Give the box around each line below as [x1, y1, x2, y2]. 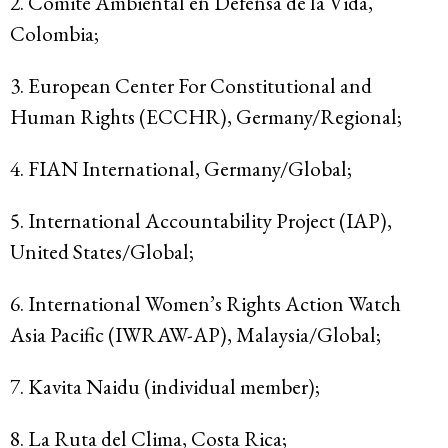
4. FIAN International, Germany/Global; [10, 155, 352, 183]
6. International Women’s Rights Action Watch [10, 290, 401, 318]
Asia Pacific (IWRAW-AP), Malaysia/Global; [10, 321, 381, 349]
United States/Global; [10, 238, 194, 266]
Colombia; [10, 20, 99, 48]
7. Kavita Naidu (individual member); [10, 373, 320, 401]
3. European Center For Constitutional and [10, 72, 372, 100]
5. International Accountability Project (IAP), [10, 207, 392, 235]
